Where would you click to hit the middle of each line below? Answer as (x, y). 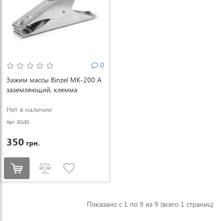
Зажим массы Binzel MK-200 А (54, 80)
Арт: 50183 (18, 122)
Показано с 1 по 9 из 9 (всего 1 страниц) (150, 204)
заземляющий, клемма (42, 90)
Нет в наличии (29, 109)
